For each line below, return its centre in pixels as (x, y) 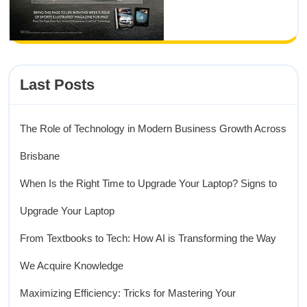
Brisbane (40, 156)
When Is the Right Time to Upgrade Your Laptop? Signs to (148, 183)
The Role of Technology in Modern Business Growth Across (153, 128)
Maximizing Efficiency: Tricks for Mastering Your (128, 293)
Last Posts (57, 85)
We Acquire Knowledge (72, 266)
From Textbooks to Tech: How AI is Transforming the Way (148, 238)
